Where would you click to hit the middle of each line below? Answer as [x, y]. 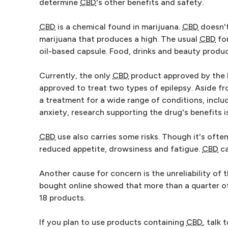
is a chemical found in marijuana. [119, 27]
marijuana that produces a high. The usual [119, 39]
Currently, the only [76, 76]
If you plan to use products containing [113, 222]
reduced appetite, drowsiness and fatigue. [121, 149]
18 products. [62, 198]
